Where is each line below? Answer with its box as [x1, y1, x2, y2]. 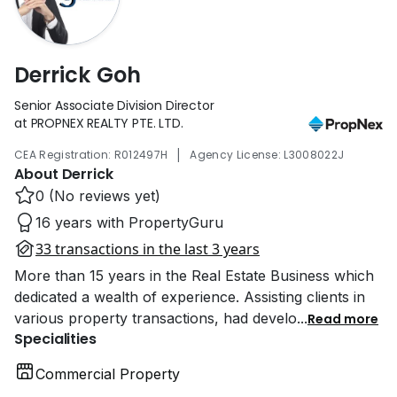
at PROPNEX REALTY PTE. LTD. [14, 113, 183, 132]
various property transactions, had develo [14, 308, 297, 327]
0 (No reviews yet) [35, 186, 160, 205]
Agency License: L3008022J [190, 146, 345, 162]
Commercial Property [35, 364, 180, 383]
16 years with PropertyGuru [35, 213, 223, 231]
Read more [307, 309, 378, 328]
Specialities [14, 328, 97, 349]
